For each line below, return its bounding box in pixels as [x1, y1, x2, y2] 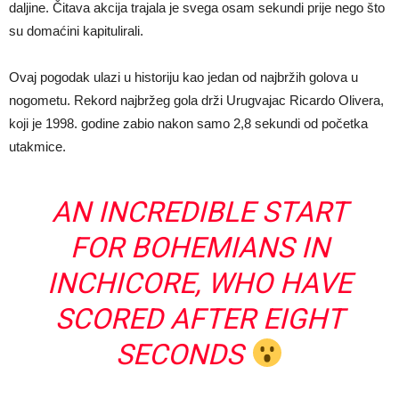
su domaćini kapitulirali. [9, 23, 143, 38]
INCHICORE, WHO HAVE [47, 266, 352, 300]
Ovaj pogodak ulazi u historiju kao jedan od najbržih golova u [9, 69, 358, 85]
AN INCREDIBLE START [52, 195, 347, 229]
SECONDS [116, 338, 251, 371]
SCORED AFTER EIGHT [55, 302, 344, 336]
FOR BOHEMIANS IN [69, 231, 330, 265]
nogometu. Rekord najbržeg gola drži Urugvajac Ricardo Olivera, [9, 93, 384, 108]
